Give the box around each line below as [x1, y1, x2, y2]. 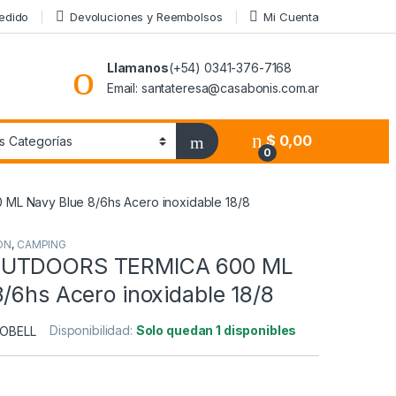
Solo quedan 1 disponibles [135, 323, 297, 339]
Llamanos [106, 59, 169, 75]
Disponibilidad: [49, 323, 136, 339]
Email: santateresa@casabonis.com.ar [106, 80, 319, 95]
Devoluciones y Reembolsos [70, 9, 223, 24]
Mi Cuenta [263, 9, 319, 24]
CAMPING [16, 238, 66, 252]
